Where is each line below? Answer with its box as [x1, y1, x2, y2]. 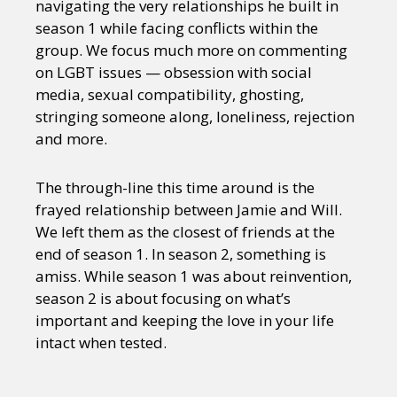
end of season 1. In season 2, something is [35, 244, 326, 264]
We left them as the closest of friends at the [35, 222, 335, 242]
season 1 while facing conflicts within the [35, 18, 318, 38]
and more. [35, 128, 107, 149]
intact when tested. [35, 332, 167, 353]
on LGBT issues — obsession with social [35, 62, 312, 82]
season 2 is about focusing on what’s [35, 288, 291, 308]
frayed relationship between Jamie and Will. [35, 199, 342, 220]
